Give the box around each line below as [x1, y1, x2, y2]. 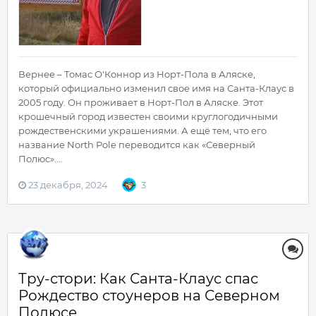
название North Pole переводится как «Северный [18, 139, 255, 150]
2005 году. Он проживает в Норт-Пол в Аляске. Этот [18, 97, 263, 108]
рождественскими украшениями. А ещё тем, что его [18, 125, 267, 136]
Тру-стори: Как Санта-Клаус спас [18, 270, 258, 287]
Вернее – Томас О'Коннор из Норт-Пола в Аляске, [18, 68, 255, 80]
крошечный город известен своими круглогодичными [18, 111, 278, 122]
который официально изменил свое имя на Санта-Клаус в [18, 83, 294, 94]
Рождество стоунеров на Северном [18, 287, 280, 304]
